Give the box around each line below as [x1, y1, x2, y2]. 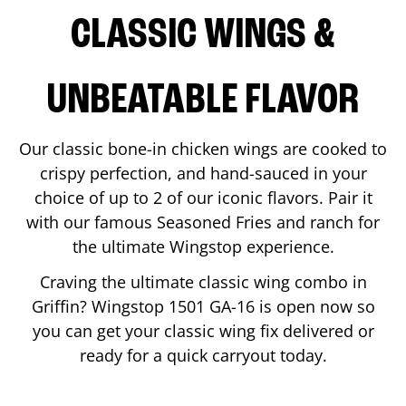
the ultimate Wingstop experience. [72, 235, 334, 257]
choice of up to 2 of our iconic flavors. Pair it [34, 186, 372, 208]
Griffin [31, 295, 80, 317]
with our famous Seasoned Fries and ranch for [26, 210, 380, 233]
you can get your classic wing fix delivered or [32, 319, 374, 342]
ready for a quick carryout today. [79, 343, 327, 366]
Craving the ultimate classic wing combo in [39, 270, 367, 293]
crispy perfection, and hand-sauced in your [39, 161, 367, 184]
